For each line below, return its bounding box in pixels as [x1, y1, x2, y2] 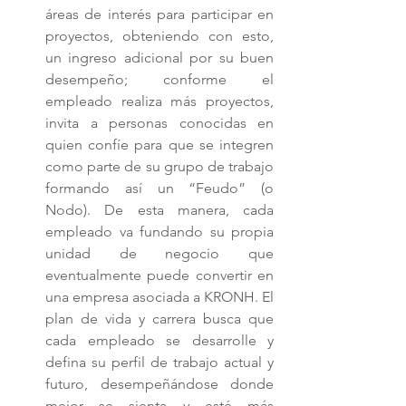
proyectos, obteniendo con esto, [45, 27, 274, 44]
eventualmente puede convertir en [45, 266, 274, 284]
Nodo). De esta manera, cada [45, 201, 274, 218]
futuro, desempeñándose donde [45, 375, 274, 392]
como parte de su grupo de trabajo [45, 158, 274, 175]
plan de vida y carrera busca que [45, 310, 274, 327]
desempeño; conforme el [45, 71, 274, 88]
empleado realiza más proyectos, [45, 92, 274, 110]
